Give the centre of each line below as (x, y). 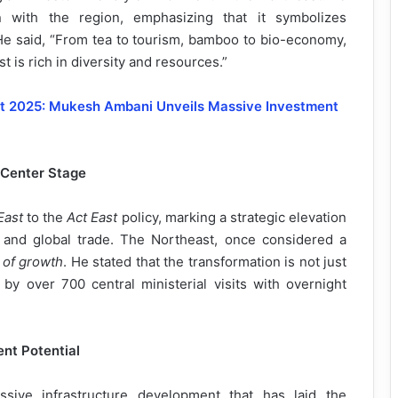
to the (45, 218)
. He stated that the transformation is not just (205, 262)
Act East (92, 218)
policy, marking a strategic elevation (232, 218)
